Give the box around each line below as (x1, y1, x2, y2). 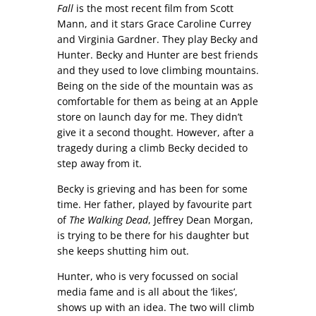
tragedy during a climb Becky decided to (56, 140, 248, 154)
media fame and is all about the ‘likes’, (56, 284, 238, 298)
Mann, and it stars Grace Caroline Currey (56, 16, 251, 30)
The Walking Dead (68, 212, 148, 226)
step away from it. (56, 156, 142, 170)
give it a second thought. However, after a (56, 125, 254, 139)
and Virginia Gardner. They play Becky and (56, 32, 258, 46)
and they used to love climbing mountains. (56, 63, 259, 77)
